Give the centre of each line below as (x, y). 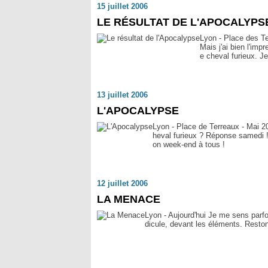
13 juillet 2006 (122, 95)
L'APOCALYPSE (138, 111)
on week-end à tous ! (189, 144)
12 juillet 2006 (122, 183)
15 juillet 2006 (122, 6)
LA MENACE (129, 199)
